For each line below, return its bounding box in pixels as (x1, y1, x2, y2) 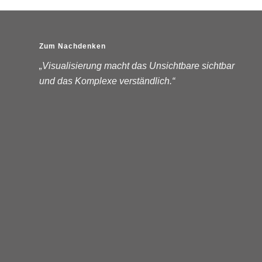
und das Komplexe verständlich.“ (39, 75, 175, 86)
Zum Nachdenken (39, 42, 106, 51)
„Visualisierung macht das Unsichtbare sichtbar (39, 60, 235, 71)
